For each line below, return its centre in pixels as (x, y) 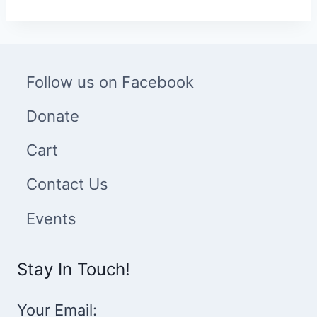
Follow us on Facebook (110, 82)
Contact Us (68, 184)
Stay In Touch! (74, 270)
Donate (53, 116)
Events (52, 218)
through (137, 12)
